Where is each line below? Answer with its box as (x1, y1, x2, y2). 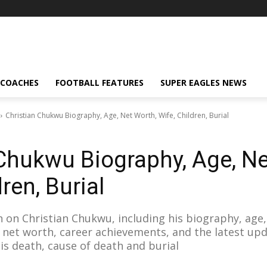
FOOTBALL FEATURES (55, 77, 144, 88)
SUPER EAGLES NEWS (160, 77, 247, 88)
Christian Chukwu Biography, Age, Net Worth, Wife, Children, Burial (5, 110, 229, 120)
